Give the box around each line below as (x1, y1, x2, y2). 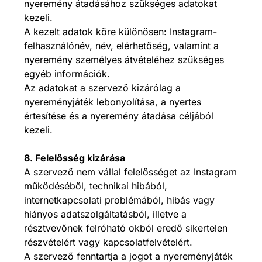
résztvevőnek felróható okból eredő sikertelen (24, 222, 227, 234)
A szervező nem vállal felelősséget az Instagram (24, 166, 237, 178)
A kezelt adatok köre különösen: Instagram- (24, 26, 217, 37)
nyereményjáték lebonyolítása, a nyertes (24, 96, 201, 108)
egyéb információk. (24, 68, 110, 80)
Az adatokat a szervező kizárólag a (24, 82, 181, 94)
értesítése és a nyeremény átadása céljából (24, 110, 213, 122)
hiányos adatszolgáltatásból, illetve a (24, 208, 187, 220)
